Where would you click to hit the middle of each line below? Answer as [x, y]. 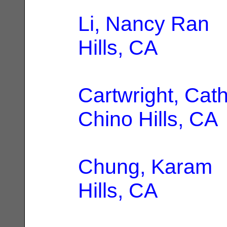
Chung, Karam [145, 166]
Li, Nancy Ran [144, 24]
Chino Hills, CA [148, 119]
